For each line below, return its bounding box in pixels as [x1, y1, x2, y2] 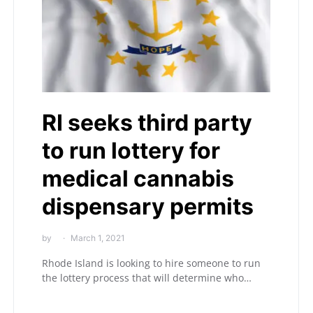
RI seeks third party [42, 108, 252, 136]
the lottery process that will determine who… [42, 270, 252, 284]
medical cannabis [42, 164, 234, 192]
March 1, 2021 [71, 232, 125, 243]
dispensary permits [42, 192, 254, 220]
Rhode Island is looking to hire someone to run [42, 256, 261, 270]
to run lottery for [42, 136, 220, 164]
